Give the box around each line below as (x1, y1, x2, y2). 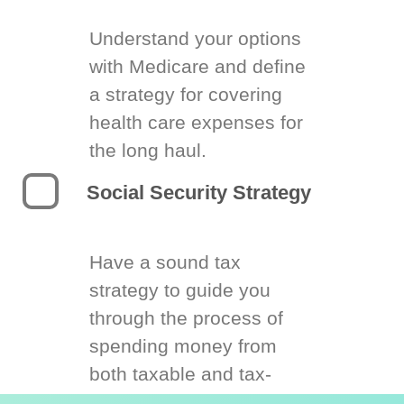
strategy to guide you (89, 280, 271, 300)
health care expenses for (89, 112, 303, 133)
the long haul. (89, 140, 207, 161)
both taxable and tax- (89, 363, 271, 384)
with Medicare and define (89, 56, 306, 77)
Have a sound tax (89, 252, 241, 272)
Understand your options (89, 28, 301, 49)
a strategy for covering (89, 84, 282, 105)
